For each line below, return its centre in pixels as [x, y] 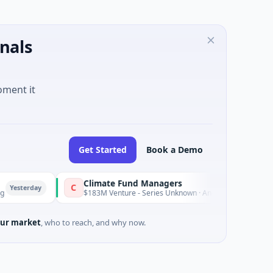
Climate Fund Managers [92, 183]
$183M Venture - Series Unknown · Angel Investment [132, 193]
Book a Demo [175, 150]
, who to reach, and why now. [93, 222]
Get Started [103, 150]
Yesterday [243, 187]
